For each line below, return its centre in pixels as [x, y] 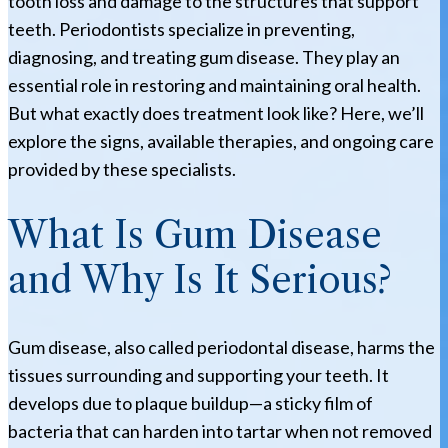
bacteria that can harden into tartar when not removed [220, 430]
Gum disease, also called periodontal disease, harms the [221, 346]
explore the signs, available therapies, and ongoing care [221, 141]
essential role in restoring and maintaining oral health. [214, 85]
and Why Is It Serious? [200, 279]
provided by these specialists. [122, 169]
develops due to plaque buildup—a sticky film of [190, 402]
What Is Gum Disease [195, 234]
